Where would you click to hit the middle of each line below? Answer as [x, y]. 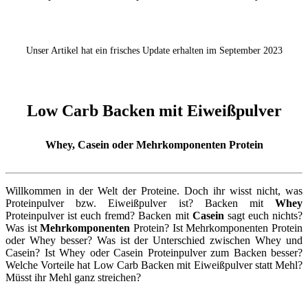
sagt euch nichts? [263, 216]
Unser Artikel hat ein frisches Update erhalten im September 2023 [154, 50]
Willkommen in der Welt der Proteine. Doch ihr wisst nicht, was [154, 191]
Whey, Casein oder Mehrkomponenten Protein [154, 144]
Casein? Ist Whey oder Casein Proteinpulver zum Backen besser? [154, 253]
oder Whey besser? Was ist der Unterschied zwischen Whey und [154, 241]
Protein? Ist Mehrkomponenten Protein [217, 228]
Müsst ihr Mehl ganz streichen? [73, 278]
